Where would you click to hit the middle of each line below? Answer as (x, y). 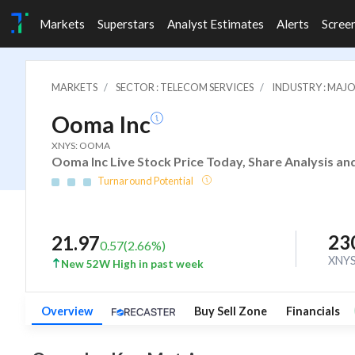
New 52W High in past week (132, 264)
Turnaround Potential (146, 181)
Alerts (293, 24)
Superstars (126, 24)
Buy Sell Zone (231, 311)
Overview (67, 311)
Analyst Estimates (216, 24)
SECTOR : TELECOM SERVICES (185, 87)
